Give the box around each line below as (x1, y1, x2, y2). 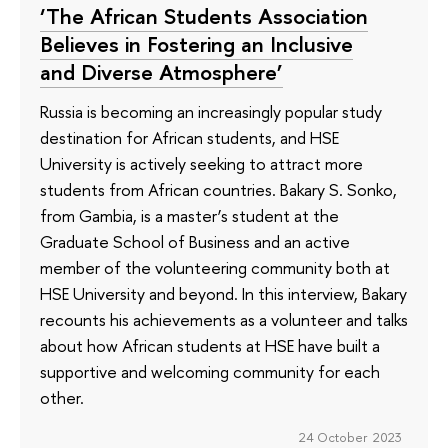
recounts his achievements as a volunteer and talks (40, 308, 408, 332)
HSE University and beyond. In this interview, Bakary (40, 282, 407, 306)
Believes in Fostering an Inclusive (40, 28, 353, 59)
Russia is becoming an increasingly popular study (40, 100, 382, 124)
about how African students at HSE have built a (40, 334, 380, 358)
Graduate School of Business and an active (40, 230, 350, 254)
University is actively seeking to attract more (40, 152, 363, 176)
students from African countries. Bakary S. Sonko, (40, 178, 397, 202)
